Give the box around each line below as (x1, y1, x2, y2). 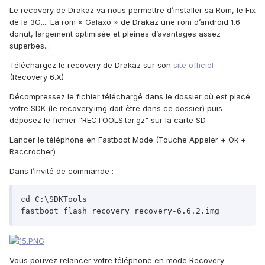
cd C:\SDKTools (21, 195, 87, 204)
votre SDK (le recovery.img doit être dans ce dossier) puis (9, 104, 222, 114)
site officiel (173, 60, 214, 70)
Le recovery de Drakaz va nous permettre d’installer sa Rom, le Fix (9, 5, 256, 15)
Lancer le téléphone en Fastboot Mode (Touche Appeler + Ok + (9, 135, 246, 145)
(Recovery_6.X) (9, 72, 64, 82)
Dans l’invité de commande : (9, 166, 114, 176)
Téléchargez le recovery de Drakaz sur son (9, 60, 173, 70)
